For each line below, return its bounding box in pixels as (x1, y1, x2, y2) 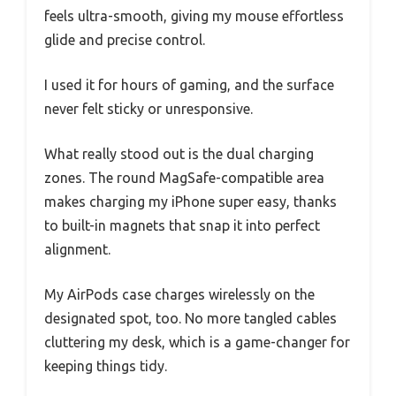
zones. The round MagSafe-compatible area (44, 169, 324, 186)
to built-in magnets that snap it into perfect (44, 217, 320, 233)
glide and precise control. (44, 31, 205, 48)
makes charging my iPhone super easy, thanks (44, 193, 337, 209)
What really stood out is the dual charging (44, 145, 314, 162)
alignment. (44, 240, 110, 257)
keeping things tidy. (44, 357, 167, 374)
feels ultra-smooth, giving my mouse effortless (44, 7, 344, 24)
